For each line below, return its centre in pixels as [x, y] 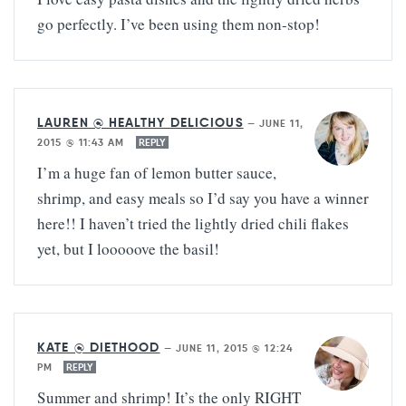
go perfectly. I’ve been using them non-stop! [179, 24]
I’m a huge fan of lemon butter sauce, [157, 173]
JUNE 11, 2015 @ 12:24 [234, 348]
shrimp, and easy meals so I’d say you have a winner [203, 198]
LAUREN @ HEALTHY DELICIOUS [140, 123]
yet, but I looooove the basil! [128, 249]
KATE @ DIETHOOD [99, 348]
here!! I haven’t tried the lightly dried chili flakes [193, 224]
